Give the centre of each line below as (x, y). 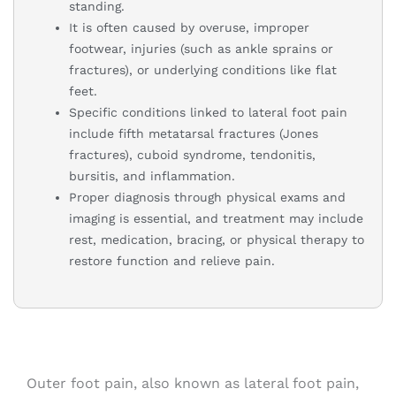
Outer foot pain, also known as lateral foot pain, (193, 384)
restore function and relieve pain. (172, 261)
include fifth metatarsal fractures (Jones (194, 134)
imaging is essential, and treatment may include (216, 219)
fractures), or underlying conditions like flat (203, 70)
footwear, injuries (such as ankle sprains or (201, 49)
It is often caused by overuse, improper (189, 28)
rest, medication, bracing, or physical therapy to (217, 240)
